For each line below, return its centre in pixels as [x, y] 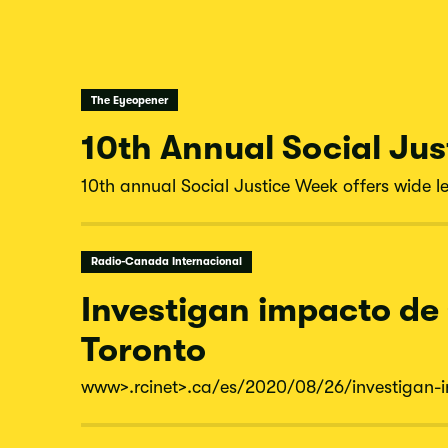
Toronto [143, 349]
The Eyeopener [129, 100]
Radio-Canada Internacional [166, 262]
